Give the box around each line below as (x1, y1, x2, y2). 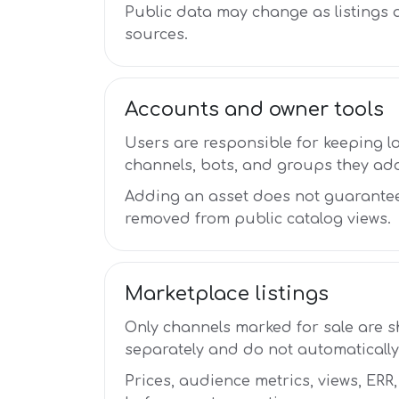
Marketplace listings (125, 283, 329, 305)
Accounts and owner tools (125, 99, 384, 120)
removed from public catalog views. (125, 211, 391, 227)
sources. (125, 27, 188, 43)
